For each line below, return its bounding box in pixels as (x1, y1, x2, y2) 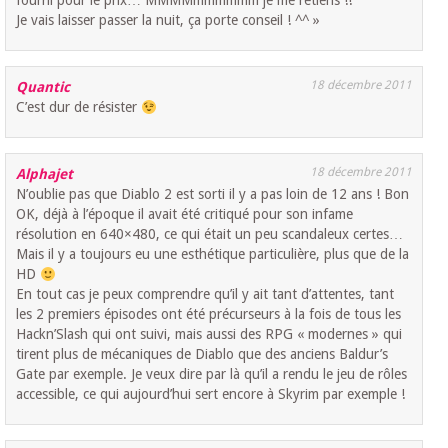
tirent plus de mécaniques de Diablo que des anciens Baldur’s (16, 346, 389, 363)
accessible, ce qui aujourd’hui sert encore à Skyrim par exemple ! (16, 386, 406, 403)
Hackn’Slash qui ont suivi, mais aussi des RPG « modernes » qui (16, 326, 403, 343)
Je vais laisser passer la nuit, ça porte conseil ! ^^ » (16, 12, 321, 29)
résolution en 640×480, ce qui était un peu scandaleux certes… (16, 226, 404, 243)
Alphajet (16, 166, 74, 183)
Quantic (16, 79, 71, 96)
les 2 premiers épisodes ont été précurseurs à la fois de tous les (16, 306, 402, 323)
